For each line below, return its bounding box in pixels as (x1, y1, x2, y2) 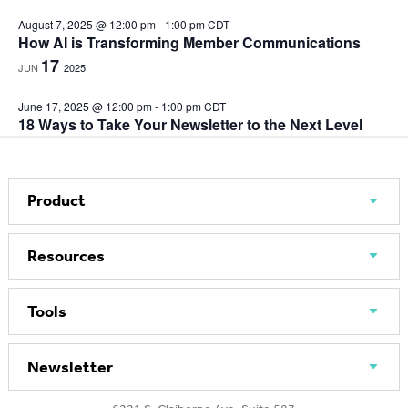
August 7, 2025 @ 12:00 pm (17, 16, 156, 33)
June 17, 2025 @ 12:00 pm (17, 98, 152, 115)
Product (26, 190, 86, 211)
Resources (26, 245, 105, 266)
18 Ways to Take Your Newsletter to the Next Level (17, 114, 362, 136)
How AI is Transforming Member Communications (17, 32, 361, 54)
